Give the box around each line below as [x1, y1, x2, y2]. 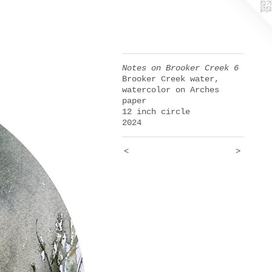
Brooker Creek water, [121, 74, 219, 84]
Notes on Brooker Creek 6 [121, 63, 239, 73]
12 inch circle [121, 107, 190, 117]
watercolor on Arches [121, 85, 219, 95]
